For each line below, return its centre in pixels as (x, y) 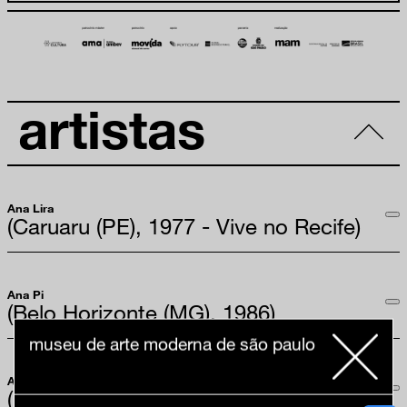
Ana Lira (30, 208)
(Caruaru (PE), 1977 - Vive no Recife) (184, 225)
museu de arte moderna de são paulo (172, 343)
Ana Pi (25, 295)
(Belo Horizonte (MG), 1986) (141, 313)
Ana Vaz (30, 381)
